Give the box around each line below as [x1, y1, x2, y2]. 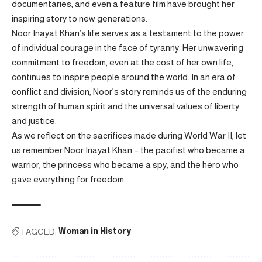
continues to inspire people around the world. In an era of [12, 72, 236, 82]
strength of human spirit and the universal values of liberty [12, 101, 239, 112]
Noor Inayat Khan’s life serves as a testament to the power [12, 28, 244, 39]
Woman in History [58, 227, 131, 236]
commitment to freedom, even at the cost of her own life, [12, 57, 233, 68]
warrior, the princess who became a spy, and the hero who [12, 160, 239, 170]
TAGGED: [20, 227, 57, 237]
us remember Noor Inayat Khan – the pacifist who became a [12, 145, 245, 156]
